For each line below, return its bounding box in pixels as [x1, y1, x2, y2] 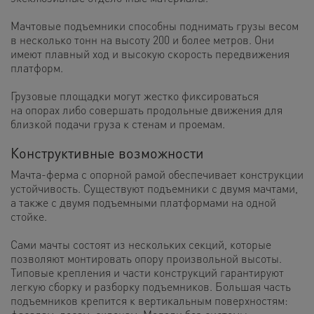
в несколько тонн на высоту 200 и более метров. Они [11, 32, 274, 47]
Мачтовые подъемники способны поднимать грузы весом [11, 18, 299, 33]
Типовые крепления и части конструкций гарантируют [11, 264, 284, 280]
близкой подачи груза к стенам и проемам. [11, 116, 225, 131]
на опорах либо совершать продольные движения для [11, 102, 282, 117]
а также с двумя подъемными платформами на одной [11, 194, 276, 210]
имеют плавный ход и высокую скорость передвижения [11, 46, 289, 61]
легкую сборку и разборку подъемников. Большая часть [11, 278, 291, 294]
